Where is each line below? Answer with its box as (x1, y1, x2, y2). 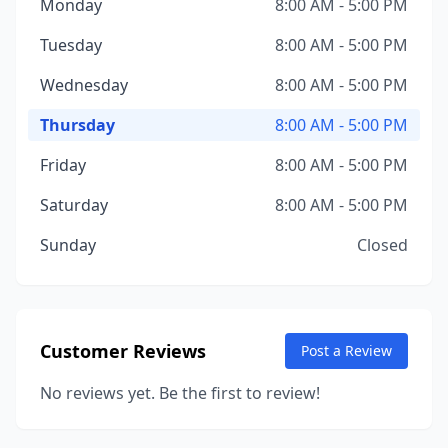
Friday (40, 154, 86, 176)
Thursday (40, 114, 115, 136)
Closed (357, 234, 408, 256)
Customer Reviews (40, 339, 206, 363)
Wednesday (40, 74, 128, 96)
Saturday (40, 194, 108, 216)
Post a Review (301, 341, 392, 360)
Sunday (40, 234, 96, 256)
